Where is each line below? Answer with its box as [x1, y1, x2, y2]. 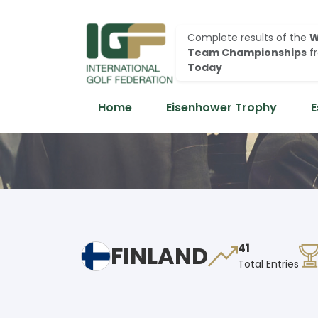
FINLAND [111, 239, 208, 272]
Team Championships [187, 45, 307, 60]
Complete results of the [187, 30, 309, 45]
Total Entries [238, 257, 299, 272]
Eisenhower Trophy [166, 99, 277, 116]
